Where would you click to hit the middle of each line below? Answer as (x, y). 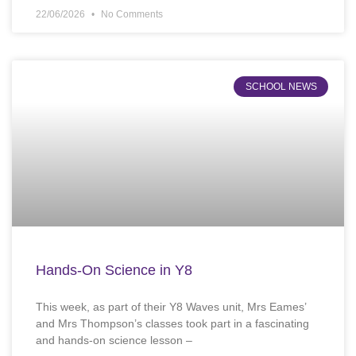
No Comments (131, 15)
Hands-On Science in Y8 (114, 271)
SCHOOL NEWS (281, 87)
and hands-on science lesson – (114, 341)
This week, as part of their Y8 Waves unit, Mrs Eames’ (171, 307)
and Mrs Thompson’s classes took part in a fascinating (172, 324)
